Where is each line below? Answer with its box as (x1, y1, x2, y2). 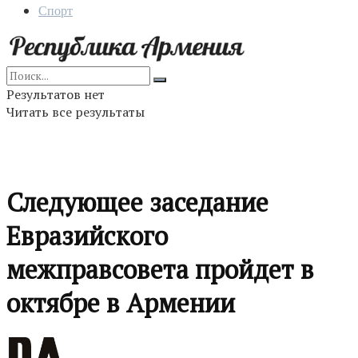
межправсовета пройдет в (6, 253, 314, 287)
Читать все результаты (6, 103, 145, 121)
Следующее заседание (6, 185, 268, 220)
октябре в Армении (6, 286, 235, 320)
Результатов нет (6, 86, 105, 103)
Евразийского (6, 219, 168, 253)
